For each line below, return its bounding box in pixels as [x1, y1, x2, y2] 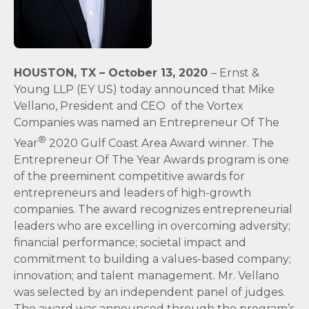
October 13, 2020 [105, 66, 211, 79]
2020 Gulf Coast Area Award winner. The [46, 137, 274, 150]
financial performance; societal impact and [14, 236, 246, 250]
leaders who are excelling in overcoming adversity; [14, 219, 290, 233]
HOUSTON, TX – [14, 66, 105, 79]
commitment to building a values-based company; [14, 252, 291, 266]
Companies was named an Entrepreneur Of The [14, 116, 279, 129]
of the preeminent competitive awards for [14, 170, 245, 183]
